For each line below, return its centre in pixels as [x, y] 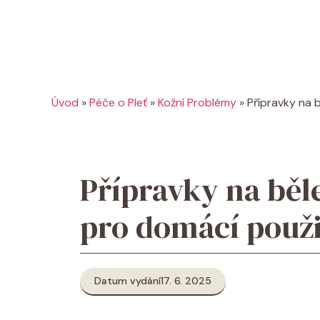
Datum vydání [127, 281]
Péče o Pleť [118, 102]
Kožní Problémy [197, 102]
